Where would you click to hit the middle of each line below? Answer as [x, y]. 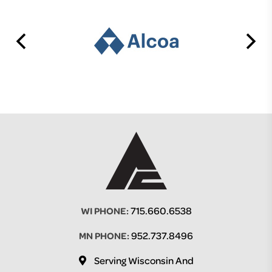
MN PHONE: [104, 235]
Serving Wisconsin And [144, 260]
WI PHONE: [104, 210]
